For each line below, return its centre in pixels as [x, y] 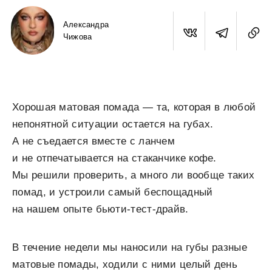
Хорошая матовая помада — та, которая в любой [134, 107]
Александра [86, 24]
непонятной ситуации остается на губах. [113, 124]
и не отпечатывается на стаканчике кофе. [114, 158]
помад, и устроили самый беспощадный [113, 192]
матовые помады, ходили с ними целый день [125, 264]
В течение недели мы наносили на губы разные [130, 247]
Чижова [78, 36]
